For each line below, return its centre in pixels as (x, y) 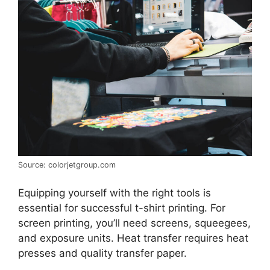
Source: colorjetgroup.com (67, 165)
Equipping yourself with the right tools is (115, 193)
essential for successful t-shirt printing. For (122, 208)
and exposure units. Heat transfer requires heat (133, 238)
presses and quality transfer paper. (102, 253)
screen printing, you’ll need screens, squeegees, (134, 223)
